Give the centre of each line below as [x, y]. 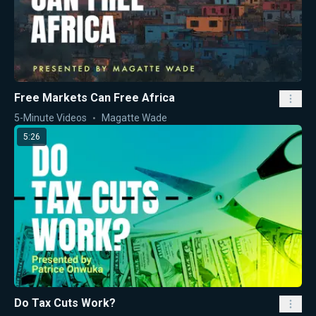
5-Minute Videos [50, 118]
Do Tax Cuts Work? [65, 303]
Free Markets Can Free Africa [95, 98]
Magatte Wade [134, 118]
